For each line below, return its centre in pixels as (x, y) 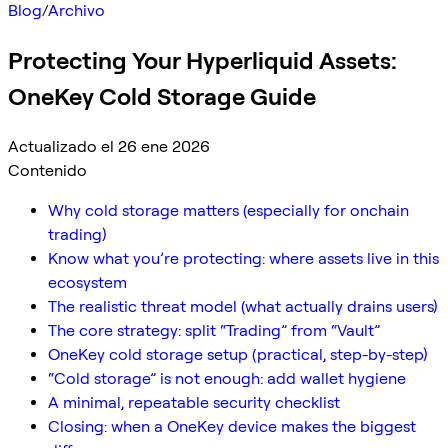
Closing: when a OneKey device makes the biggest (232, 426)
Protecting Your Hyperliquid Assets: (202, 60)
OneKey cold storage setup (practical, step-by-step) (238, 354)
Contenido (47, 170)
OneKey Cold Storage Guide (162, 96)
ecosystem (87, 282)
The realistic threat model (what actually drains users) (243, 306)
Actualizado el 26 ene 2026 (109, 146)
